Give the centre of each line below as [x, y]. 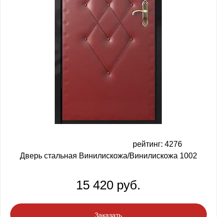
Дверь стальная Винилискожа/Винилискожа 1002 [108, 155]
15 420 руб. [108, 185]
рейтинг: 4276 [157, 144]
